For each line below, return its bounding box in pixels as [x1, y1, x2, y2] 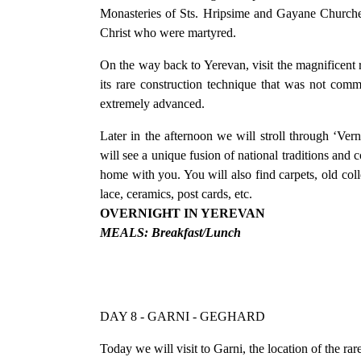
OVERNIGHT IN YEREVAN [100, 205, 265, 220]
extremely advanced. [100, 96, 211, 110]
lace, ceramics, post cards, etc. [100, 186, 255, 201]
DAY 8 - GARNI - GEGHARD [100, 309, 265, 323]
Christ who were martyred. [100, 25, 239, 39]
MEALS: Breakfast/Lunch [100, 225, 241, 239]
